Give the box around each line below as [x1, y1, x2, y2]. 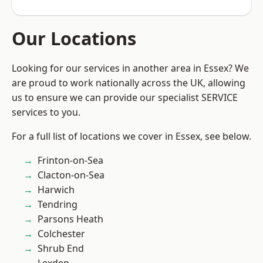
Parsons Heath [38, 213, 103, 225]
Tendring [38, 198, 77, 211]
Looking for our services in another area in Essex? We [12, 62, 249, 75]
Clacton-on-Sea [38, 168, 104, 181]
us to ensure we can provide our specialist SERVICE [12, 91, 238, 104]
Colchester [38, 227, 85, 240]
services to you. [12, 106, 80, 119]
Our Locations [12, 26, 136, 50]
